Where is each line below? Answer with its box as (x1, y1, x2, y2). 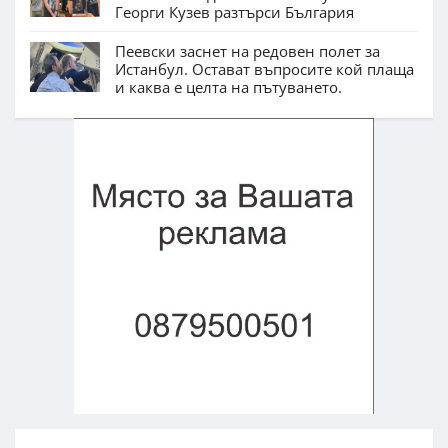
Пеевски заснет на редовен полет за (115, 40, 380, 61)
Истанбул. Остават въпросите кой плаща (115, 58, 414, 79)
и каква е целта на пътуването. (115, 76, 342, 97)
